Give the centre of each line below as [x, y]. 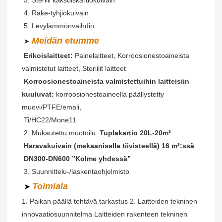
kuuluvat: [38, 94]
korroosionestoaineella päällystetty [110, 94]
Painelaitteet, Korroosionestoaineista [131, 55]
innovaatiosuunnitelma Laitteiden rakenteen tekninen [105, 214]
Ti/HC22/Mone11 [50, 120]
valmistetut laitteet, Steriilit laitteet [74, 68]
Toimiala [50, 186]
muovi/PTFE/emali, [52, 107]
